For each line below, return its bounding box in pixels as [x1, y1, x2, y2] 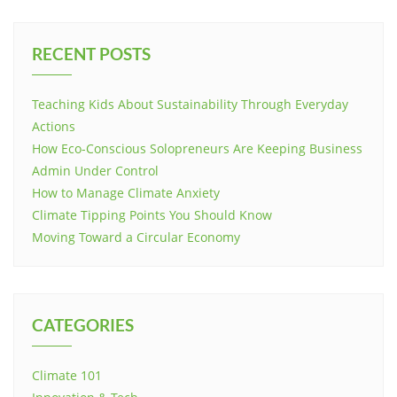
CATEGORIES [32, 315, 134, 335]
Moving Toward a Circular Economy [32, 229, 240, 245]
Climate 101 [32, 367, 102, 384]
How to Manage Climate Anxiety [32, 184, 220, 201]
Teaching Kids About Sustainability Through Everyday [32, 96, 348, 113]
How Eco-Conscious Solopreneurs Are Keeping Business [32, 140, 362, 157]
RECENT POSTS [32, 43, 151, 64]
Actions [32, 118, 75, 135]
